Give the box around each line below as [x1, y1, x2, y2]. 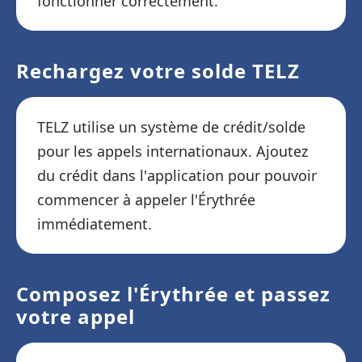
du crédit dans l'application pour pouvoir [37, 166, 317, 185]
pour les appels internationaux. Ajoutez [37, 141, 308, 161]
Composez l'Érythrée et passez [16, 280, 330, 307]
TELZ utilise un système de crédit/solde [37, 117, 305, 137]
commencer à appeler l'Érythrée [37, 190, 255, 209]
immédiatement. [37, 214, 152, 234]
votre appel [16, 303, 135, 330]
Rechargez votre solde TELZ [16, 57, 300, 84]
